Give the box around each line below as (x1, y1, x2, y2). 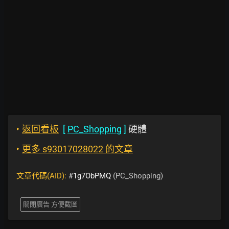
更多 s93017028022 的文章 (22, 144, 133, 154)
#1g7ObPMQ (68, 171, 111, 180)
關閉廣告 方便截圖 (23, 200, 78, 208)
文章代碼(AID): (16, 171, 68, 180)
